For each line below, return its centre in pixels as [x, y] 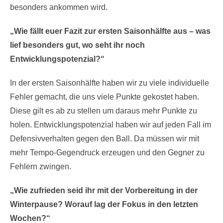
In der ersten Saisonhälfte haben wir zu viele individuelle [110, 83]
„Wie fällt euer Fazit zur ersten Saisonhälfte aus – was [110, 31]
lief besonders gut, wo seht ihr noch [77, 45]
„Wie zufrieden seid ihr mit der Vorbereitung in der [104, 190]
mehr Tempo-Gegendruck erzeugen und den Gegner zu [107, 153]
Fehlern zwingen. [42, 167]
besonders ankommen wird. [59, 7]
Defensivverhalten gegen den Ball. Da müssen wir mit [105, 139]
